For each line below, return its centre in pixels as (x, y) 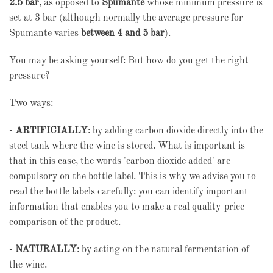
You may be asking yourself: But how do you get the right (129, 61)
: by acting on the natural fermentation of (163, 250)
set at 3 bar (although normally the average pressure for (126, 18)
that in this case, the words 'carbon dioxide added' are (120, 161)
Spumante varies (45, 34)
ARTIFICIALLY (51, 131)
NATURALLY (46, 250)
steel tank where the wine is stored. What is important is (127, 146)
